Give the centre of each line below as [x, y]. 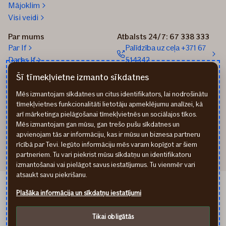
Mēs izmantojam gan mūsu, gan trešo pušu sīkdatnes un [98, 124]
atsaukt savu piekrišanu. [52, 175]
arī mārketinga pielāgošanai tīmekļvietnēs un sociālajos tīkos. [107, 114]
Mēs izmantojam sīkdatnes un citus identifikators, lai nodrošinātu [112, 94]
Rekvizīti [132, 132]
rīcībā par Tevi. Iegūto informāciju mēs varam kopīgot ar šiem [107, 145]
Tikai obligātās [113, 217]
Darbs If [22, 60]
